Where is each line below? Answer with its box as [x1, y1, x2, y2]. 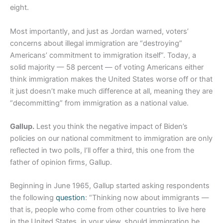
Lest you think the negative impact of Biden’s [34, 122, 188, 131]
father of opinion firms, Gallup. [10, 158, 112, 167]
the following [10, 193, 56, 203]
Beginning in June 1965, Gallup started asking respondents [10, 181, 210, 191]
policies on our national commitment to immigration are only [10, 134, 213, 143]
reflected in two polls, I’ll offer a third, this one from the [10, 146, 194, 155]
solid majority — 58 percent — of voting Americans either [10, 62, 204, 72]
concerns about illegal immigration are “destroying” [10, 38, 182, 48]
